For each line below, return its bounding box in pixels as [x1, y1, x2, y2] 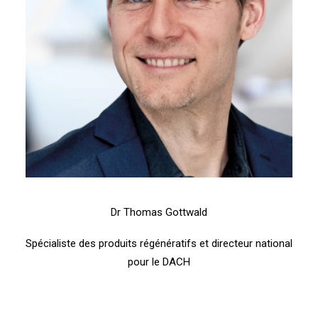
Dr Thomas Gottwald [111, 206, 207, 219]
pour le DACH [128, 256, 190, 268]
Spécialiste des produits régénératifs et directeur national [26, 237, 292, 250]
